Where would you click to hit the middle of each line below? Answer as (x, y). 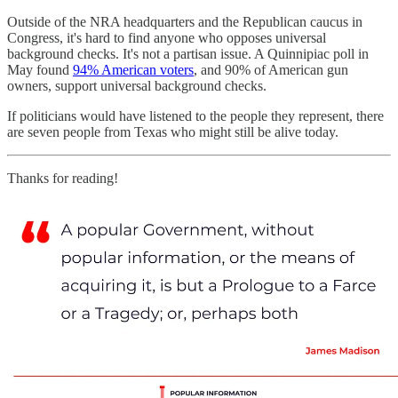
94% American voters (133, 69)
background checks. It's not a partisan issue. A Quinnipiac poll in (188, 53)
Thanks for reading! (63, 178)
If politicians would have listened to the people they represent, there (195, 115)
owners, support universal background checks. (139, 85)
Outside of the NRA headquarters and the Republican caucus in (185, 21)
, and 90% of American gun (271, 69)
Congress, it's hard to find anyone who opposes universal (167, 37)
